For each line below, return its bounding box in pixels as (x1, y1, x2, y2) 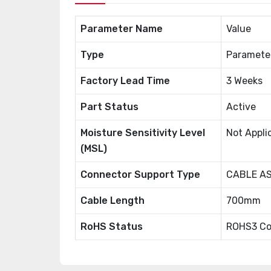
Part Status (80, 101, 139, 113)
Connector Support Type (80, 169, 200, 180)
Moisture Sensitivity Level (80, 127, 205, 139)
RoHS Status (80, 221, 143, 232)
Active (226, 101, 256, 113)
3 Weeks (226, 75, 263, 87)
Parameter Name (80, 23, 163, 34)
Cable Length (80, 195, 145, 206)
